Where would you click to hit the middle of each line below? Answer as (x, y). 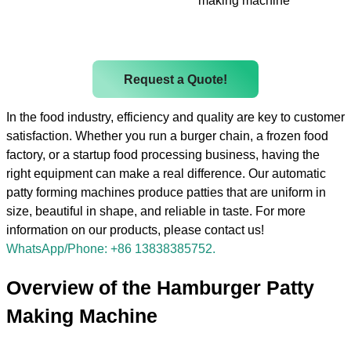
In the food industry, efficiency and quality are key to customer (175, 117)
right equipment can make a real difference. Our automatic (166, 174)
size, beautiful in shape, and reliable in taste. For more (156, 211)
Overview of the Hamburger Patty (160, 288)
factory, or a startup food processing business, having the (163, 155)
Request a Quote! (175, 79)
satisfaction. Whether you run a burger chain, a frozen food (167, 136)
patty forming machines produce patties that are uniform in (166, 192)
